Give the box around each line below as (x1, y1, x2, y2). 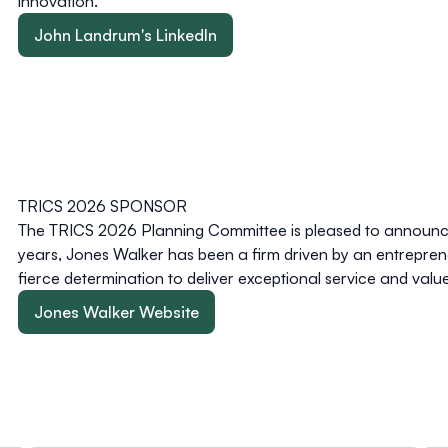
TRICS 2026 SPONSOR (18, 195, 187, 216)
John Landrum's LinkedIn (34, 24, 217, 45)
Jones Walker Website (34, 301, 199, 322)
